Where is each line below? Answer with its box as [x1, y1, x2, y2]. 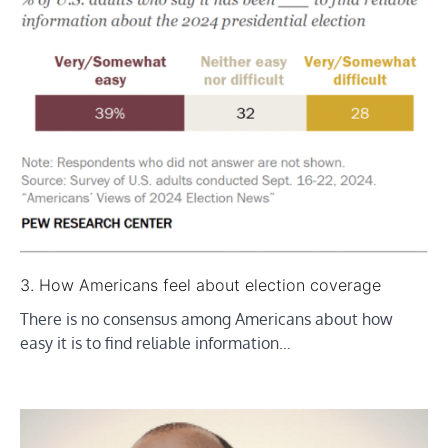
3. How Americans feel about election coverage [20, 274, 381, 295]
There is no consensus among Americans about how [20, 308, 393, 329]
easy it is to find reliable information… [20, 332, 291, 353]
